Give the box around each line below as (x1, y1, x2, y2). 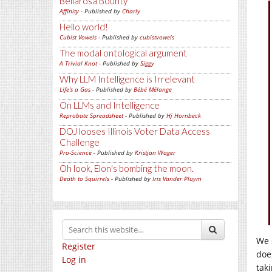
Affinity (59, 7, 79, 15)
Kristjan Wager (135, 148, 175, 157)
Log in (62, 254, 86, 265)
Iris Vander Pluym (152, 174, 202, 183)
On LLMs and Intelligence (59, 100, 160, 110)
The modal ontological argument (59, 47, 187, 58)
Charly (122, 7, 140, 15)
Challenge (59, 137, 100, 148)
